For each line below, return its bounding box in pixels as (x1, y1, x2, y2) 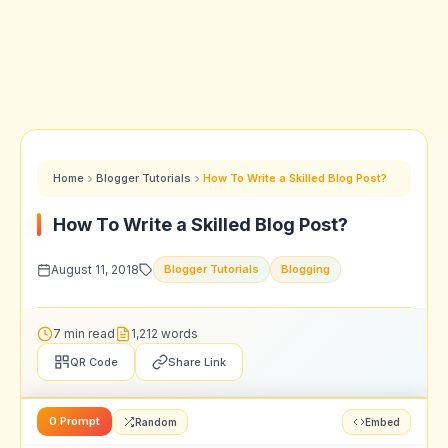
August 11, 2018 (51, 262, 139, 277)
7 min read (53, 326, 115, 341)
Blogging (281, 262, 330, 276)
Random (135, 415, 177, 428)
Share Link (168, 355, 226, 369)
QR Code (70, 355, 118, 369)
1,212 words (131, 326, 198, 341)
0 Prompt (49, 414, 100, 428)
